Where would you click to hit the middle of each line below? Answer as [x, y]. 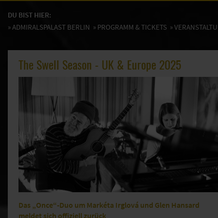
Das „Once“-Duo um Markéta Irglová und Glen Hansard [109, 205]
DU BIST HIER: [29, 15]
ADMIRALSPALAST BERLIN [51, 27]
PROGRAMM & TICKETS [132, 27]
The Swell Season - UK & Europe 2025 [100, 64]
